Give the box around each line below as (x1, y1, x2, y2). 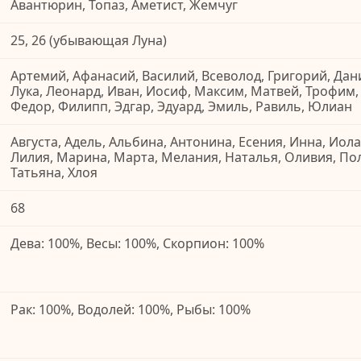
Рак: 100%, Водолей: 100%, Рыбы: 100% (10, 301, 251, 319)
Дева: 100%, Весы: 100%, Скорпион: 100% (10, 234, 264, 253)
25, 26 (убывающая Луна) (10, 31, 167, 50)
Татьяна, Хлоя (10, 164, 98, 182)
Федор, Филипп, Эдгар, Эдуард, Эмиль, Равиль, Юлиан (10, 98, 352, 116)
